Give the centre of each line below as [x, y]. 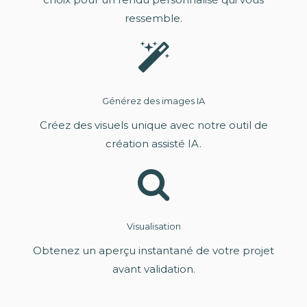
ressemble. [153, 19]
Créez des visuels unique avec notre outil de [153, 125]
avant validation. [153, 269]
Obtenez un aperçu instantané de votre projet [153, 251]
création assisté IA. [153, 144]
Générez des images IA [153, 101]
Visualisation [153, 226]
